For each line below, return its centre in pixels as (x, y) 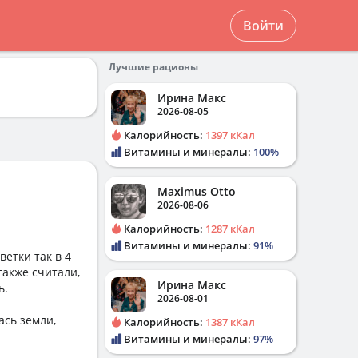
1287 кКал (230, 229)
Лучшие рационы (153, 67)
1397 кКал (230, 135)
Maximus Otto (197, 191)
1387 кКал (230, 322)
